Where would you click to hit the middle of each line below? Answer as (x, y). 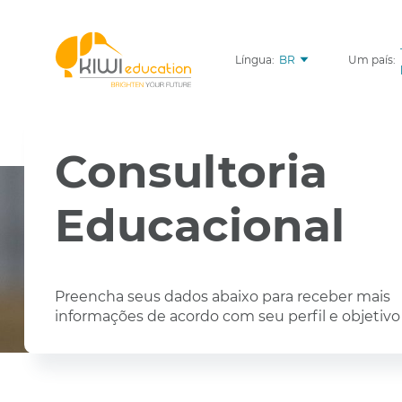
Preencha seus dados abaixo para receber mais (222, 297)
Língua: (254, 60)
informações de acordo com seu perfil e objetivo (227, 316)
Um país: (371, 60)
